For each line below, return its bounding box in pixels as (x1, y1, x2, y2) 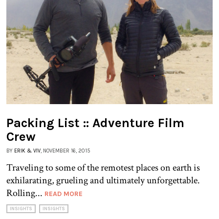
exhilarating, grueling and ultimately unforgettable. (6, 174, 200, 187)
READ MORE (44, 190, 83, 198)
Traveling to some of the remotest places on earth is (6, 161, 200, 175)
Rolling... (6, 187, 44, 200)
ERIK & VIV (14, 148, 41, 154)
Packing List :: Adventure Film (6, 115, 184, 131)
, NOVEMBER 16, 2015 (41, 148, 90, 154)
